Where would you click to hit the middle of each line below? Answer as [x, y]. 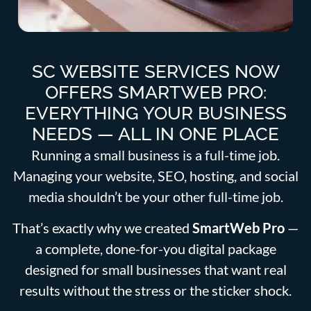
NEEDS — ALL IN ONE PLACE [155, 134]
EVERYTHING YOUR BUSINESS [155, 114]
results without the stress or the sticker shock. [155, 290]
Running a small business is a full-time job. [155, 155]
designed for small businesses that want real [155, 269]
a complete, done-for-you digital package [155, 248]
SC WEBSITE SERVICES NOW [155, 72]
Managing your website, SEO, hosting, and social [155, 176]
